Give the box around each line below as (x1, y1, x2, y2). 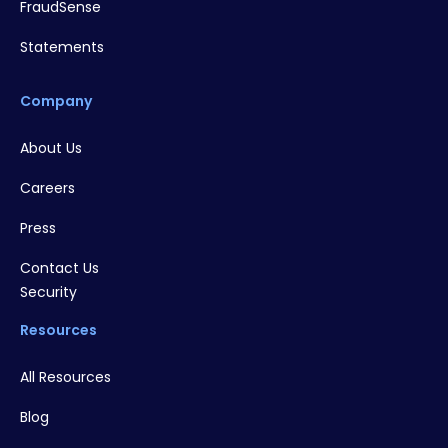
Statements (20, 37, 104, 57)
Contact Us (20, 258, 99, 278)
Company (20, 91, 92, 111)
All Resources (20, 367, 111, 387)
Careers (20, 178, 75, 198)
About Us (20, 138, 82, 158)
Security (20, 282, 77, 302)
